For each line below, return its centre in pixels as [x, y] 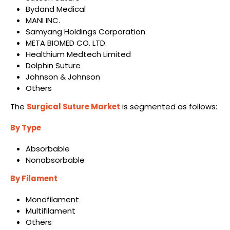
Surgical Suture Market [73, 107]
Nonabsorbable [55, 160]
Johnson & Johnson [63, 76]
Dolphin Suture [53, 65]
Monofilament [52, 199]
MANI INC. [43, 20]
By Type [26, 128]
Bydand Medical [55, 9]
